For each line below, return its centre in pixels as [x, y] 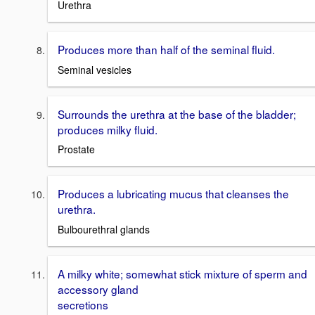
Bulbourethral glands [104, 229]
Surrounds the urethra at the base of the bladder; [177, 114]
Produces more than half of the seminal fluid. [166, 49]
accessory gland [98, 289]
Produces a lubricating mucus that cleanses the [173, 194]
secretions [83, 304]
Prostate [76, 149]
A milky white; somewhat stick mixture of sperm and [182, 273]
